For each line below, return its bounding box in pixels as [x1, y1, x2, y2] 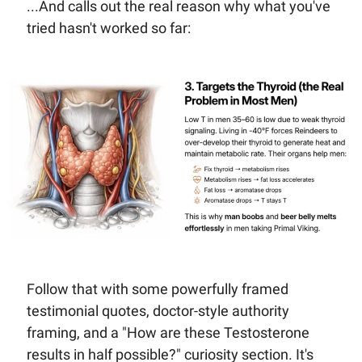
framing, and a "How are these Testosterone [26, 324, 309, 342]
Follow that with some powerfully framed [26, 280, 288, 298]
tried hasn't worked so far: [26, 19, 191, 36]
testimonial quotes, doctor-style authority [26, 302, 289, 320]
